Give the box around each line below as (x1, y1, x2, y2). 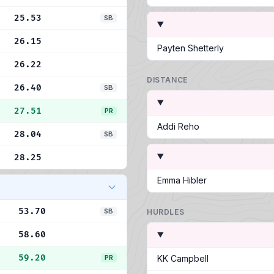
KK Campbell (157, 253, 209, 264)
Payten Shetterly (157, 43, 224, 53)
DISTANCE (147, 75, 188, 84)
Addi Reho (157, 121, 199, 131)
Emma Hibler (157, 175, 207, 185)
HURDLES (147, 207, 185, 217)
